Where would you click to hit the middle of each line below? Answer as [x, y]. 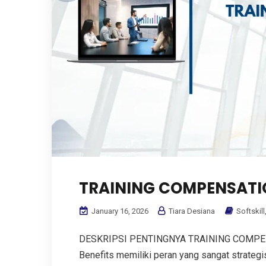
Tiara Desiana [191, 211]
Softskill [251, 211]
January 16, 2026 [119, 211]
